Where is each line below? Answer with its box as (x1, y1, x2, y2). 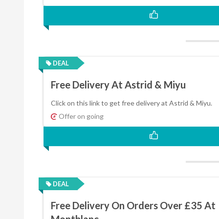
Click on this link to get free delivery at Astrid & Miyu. (50, 98, 212, 107)
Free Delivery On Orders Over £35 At (50, 199, 216, 211)
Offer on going (57, 111, 104, 120)
